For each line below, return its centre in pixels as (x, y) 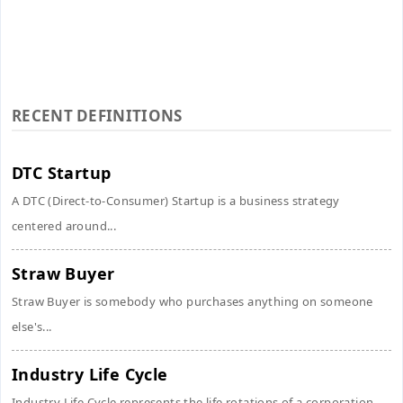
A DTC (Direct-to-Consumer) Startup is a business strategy (176, 201)
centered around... (64, 226)
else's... (32, 327)
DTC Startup (62, 173)
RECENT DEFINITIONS (97, 116)
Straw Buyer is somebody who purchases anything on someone (193, 301)
